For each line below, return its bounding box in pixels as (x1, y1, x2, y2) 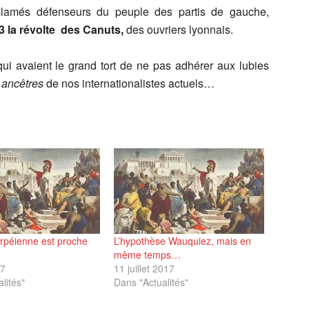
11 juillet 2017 (114, 261, 175, 276)
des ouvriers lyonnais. (126, 21, 233, 37)
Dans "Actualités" (114, 275, 189, 290)
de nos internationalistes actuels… (43, 75, 215, 91)
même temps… (114, 248, 181, 262)
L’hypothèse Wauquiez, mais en (114, 234, 252, 248)
